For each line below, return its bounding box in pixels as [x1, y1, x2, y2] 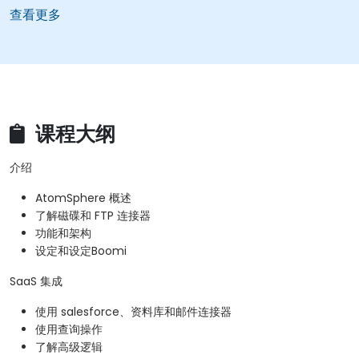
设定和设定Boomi [35, 243, 127, 260]
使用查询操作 [35, 321, 103, 338]
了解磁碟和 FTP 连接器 [35, 208, 151, 224]
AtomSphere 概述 [35, 190, 131, 207]
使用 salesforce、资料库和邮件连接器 [35, 304, 232, 321]
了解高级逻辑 [35, 339, 103, 356]
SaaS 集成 [10, 273, 63, 290]
